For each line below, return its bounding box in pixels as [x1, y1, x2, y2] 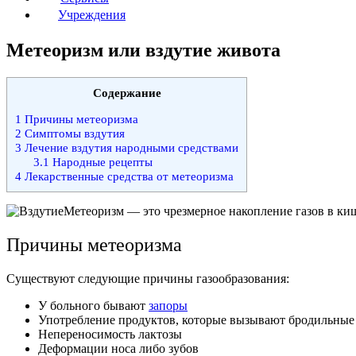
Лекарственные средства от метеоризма [21, 168, 234, 183]
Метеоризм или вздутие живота [6, 39, 281, 60]
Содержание [92, 85, 161, 99]
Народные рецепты [48, 154, 153, 168]
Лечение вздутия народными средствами [21, 140, 238, 154]
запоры [149, 298, 188, 312]
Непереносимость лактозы [38, 327, 182, 341]
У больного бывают [38, 298, 149, 312]
